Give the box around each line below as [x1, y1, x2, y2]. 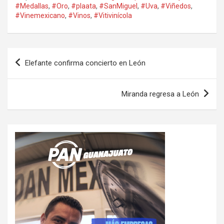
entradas [7, 79, 58, 94]
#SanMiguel [99, 1, 137, 10]
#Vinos [68, 11, 90, 19]
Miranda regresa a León [121, 89, 199, 98]
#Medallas [15, 1, 48, 10]
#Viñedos [160, 1, 191, 10]
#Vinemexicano [15, 11, 65, 19]
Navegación [7, 47, 73, 62]
